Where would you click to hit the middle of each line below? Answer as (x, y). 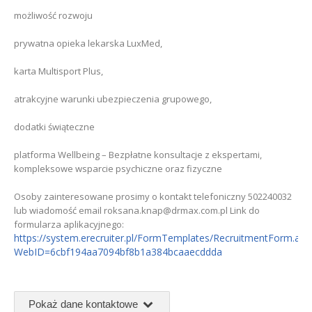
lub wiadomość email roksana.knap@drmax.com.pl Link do (137, 211)
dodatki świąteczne (54, 127)
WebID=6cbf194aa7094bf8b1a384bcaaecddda (118, 252)
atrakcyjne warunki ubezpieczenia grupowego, (113, 99)
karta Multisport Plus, (58, 71)
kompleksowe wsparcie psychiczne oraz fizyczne (118, 169)
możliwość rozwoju (53, 16)
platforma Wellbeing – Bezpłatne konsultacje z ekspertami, (138, 155)
